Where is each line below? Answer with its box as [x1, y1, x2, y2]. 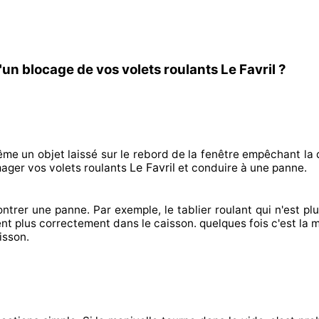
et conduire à [175, 161, 247, 174]
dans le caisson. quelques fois [110, 216, 269, 230]
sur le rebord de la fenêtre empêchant [98, 147, 301, 161]
